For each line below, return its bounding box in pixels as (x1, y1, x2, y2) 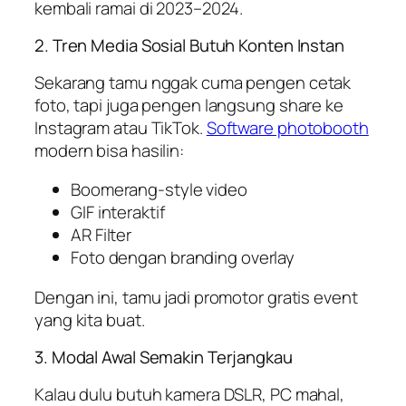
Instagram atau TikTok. (34, 115, 207, 140)
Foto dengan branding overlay (71, 246, 295, 270)
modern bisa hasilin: (34, 138, 184, 162)
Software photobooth (206, 115, 369, 140)
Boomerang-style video (71, 178, 247, 202)
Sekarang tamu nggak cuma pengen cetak (34, 70, 352, 94)
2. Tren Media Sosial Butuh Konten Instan (34, 34, 344, 58)
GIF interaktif (71, 200, 165, 225)
